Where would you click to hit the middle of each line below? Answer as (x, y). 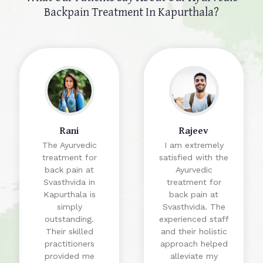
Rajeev (194, 130)
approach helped (194, 244)
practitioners (69, 244)
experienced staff (194, 219)
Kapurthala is (69, 195)
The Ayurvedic (69, 145)
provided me (69, 256)
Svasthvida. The (194, 207)
